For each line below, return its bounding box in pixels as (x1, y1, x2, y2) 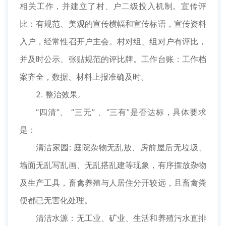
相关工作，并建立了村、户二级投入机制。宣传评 (20, 1, 206, 12)
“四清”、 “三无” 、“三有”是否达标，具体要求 (36, 107, 206, 118)
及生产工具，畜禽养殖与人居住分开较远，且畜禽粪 (20, 178, 206, 188)
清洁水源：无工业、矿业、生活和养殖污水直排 (36, 213, 206, 223)
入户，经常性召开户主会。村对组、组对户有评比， (20, 36, 206, 47)
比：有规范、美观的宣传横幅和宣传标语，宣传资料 (20, 19, 206, 29)
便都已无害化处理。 (20, 195, 92, 206)
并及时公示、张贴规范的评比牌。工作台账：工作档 (20, 54, 206, 65)
